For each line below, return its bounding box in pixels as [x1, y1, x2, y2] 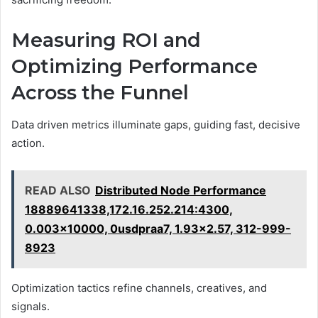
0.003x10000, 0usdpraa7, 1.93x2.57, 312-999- [25, 221, 291, 236]
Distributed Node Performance [95, 182, 266, 197]
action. [11, 136, 45, 150]
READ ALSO [25, 182, 91, 197]
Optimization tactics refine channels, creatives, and [11, 280, 267, 295]
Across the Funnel [11, 81, 189, 105]
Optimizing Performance [11, 55, 258, 79]
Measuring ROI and [11, 28, 201, 53]
